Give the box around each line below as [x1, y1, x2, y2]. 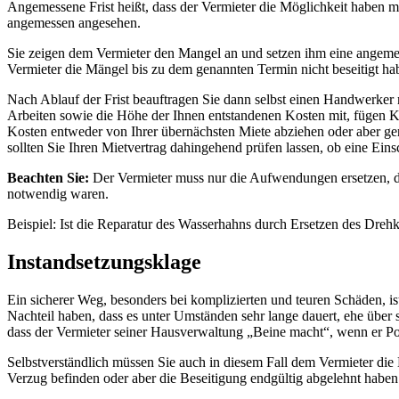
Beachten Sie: [7, 169, 93, 185]
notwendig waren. [7, 185, 109, 201]
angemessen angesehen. [7, 14, 141, 30]
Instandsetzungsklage [7, 249, 201, 273]
